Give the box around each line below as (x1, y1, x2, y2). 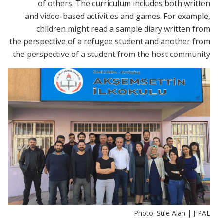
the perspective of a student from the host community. (13, 48, 210, 59)
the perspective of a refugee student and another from (9, 36, 210, 47)
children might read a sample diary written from (36, 23, 210, 34)
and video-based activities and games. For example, (25, 10, 210, 21)
